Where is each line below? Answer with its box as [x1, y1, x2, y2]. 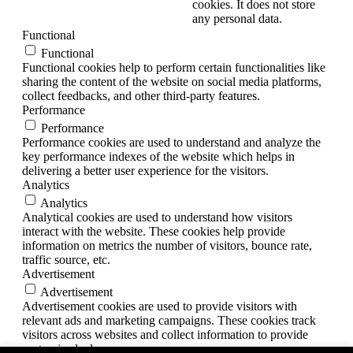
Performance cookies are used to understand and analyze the [22, 136, 321, 150]
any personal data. [192, 12, 282, 26]
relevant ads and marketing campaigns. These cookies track [22, 314, 316, 328]
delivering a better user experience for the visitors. [22, 164, 269, 178]
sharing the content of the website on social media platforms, [22, 75, 321, 89]
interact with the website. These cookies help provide [22, 225, 285, 239]
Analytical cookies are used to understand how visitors [22, 210, 292, 225]
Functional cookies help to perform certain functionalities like [22, 61, 325, 75]
